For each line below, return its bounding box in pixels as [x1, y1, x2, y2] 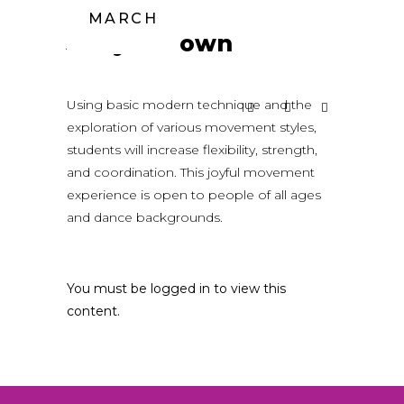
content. [67, 303, 120, 319]
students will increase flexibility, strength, [67, 142, 317, 158]
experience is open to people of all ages [67, 187, 321, 203]
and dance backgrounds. [67, 209, 223, 225]
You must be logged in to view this [67, 280, 286, 297]
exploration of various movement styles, [67, 119, 317, 135]
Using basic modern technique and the [67, 96, 312, 113]
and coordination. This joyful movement [67, 164, 315, 180]
